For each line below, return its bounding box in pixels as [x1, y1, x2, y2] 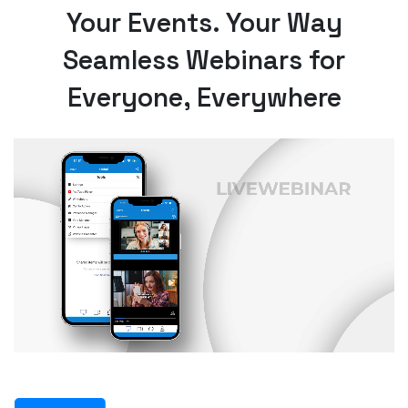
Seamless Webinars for [63, 43, 345, 76]
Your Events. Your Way [66, 5, 342, 39]
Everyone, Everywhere [66, 80, 342, 114]
